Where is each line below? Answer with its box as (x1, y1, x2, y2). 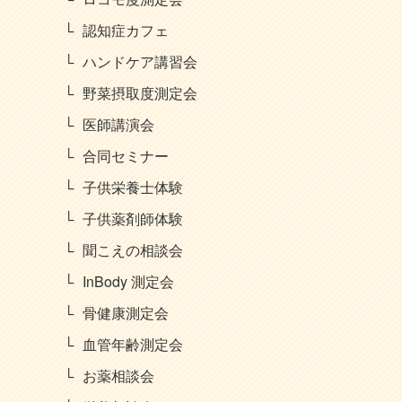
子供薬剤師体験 (82, 208, 183, 229)
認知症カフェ (82, 20, 169, 40)
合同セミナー (82, 145, 169, 166)
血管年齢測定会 (82, 334, 183, 354)
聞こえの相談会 (82, 240, 183, 260)
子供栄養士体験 (82, 177, 183, 197)
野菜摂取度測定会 (82, 83, 197, 103)
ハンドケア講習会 (82, 51, 197, 72)
